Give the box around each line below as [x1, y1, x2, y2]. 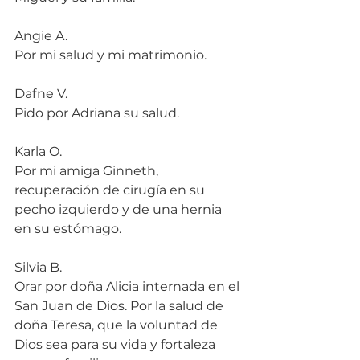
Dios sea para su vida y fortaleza [14, 337, 219, 353]
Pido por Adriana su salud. [14, 105, 179, 121]
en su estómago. [14, 221, 121, 237]
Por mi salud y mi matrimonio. [14, 47, 207, 63]
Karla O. [14, 144, 62, 160]
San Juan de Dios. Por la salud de [14, 298, 227, 314]
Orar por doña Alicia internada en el [14, 279, 243, 295]
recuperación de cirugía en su [14, 182, 208, 198]
